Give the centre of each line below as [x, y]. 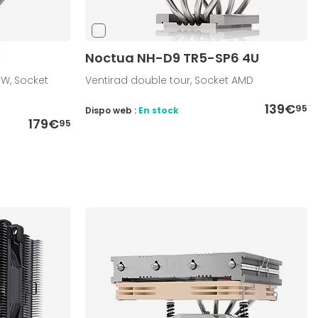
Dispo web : [112, 111]
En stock [159, 111]
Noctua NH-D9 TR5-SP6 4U [172, 58]
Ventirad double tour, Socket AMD [170, 81]
